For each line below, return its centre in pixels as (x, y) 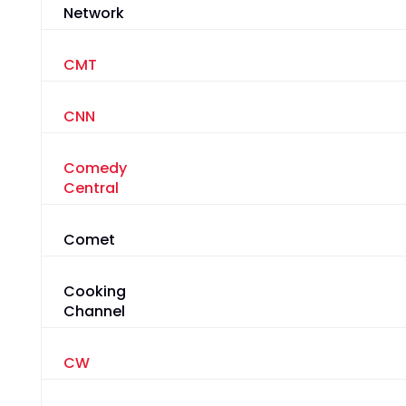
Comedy (95, 169)
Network (93, 14)
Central (91, 188)
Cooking (94, 292)
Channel (94, 312)
